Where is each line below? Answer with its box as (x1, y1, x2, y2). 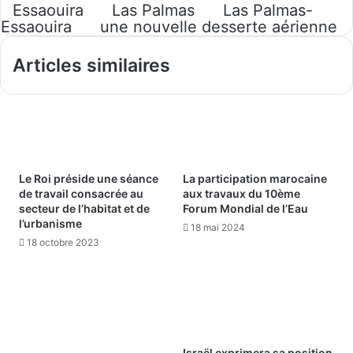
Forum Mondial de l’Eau (183, 202, 308, 216)
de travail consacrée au (19, 187, 143, 201)
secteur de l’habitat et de (19, 202, 150, 216)
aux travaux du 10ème (183, 187, 300, 201)
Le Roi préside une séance (19, 172, 158, 186)
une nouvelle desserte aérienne (100, 17, 337, 36)
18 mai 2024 (191, 221, 245, 234)
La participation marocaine (183, 172, 327, 186)
